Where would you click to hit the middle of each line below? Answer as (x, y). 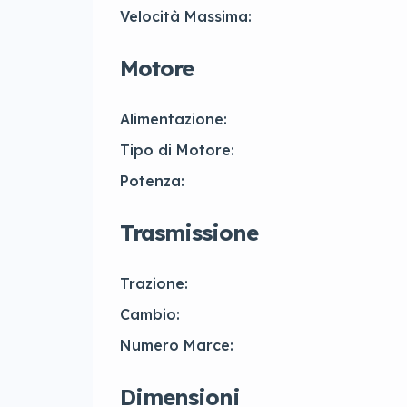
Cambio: (150, 315)
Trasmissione (189, 233)
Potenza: (152, 181)
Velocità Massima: (186, 17)
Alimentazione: (174, 119)
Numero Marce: (177, 346)
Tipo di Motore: (177, 150)
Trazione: (154, 284)
